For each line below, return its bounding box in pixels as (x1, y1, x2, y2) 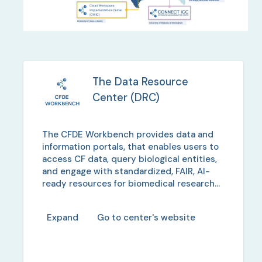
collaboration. (42, 189, 100, 202)
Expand (47, 212, 78, 224)
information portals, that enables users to (42, 140, 219, 153)
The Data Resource (92, 74, 188, 89)
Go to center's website (97, 212, 195, 224)
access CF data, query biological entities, (42, 153, 217, 165)
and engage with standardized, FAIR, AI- (42, 165, 210, 177)
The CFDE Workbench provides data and (42, 128, 213, 140)
